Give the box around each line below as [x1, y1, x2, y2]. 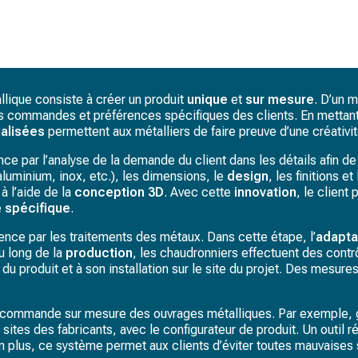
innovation [234, 185, 296, 200]
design [227, 169, 268, 184]
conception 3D [74, 185, 164, 200]
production [66, 245, 133, 261]
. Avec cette [164, 185, 234, 200]
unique [187, 92, 228, 107]
